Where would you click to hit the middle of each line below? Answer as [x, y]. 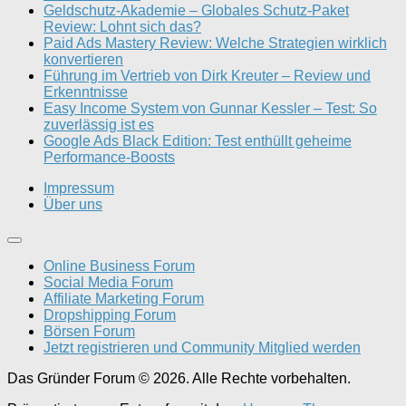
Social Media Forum [108, 282]
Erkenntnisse [86, 92]
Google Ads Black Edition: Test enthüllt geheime [198, 140]
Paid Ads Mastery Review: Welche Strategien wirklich [215, 43]
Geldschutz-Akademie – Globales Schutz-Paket [196, 10]
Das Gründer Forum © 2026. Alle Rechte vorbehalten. [179, 378]
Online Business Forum [119, 266]
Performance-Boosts [109, 157]
